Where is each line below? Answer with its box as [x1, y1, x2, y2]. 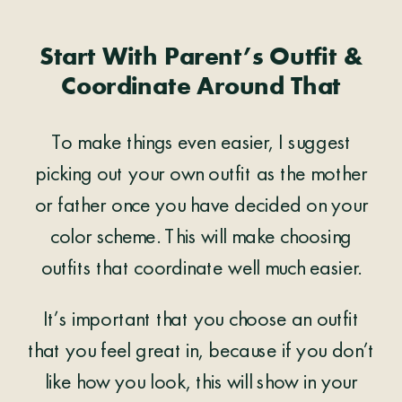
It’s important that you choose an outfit [42, 310, 360, 332]
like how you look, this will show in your [44, 372, 358, 395]
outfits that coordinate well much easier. [40, 258, 362, 281]
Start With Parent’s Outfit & [39, 45, 363, 71]
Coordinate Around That [60, 74, 342, 100]
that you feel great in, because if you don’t [27, 341, 375, 363]
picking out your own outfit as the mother [35, 164, 367, 187]
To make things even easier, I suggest [50, 133, 352, 155]
